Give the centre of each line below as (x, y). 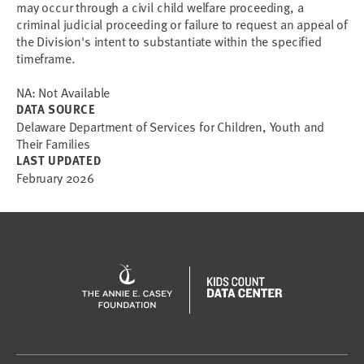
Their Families (53, 143)
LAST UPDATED (59, 160)
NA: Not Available (63, 92)
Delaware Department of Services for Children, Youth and (171, 126)
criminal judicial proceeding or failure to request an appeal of (182, 24)
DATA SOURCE (56, 109)
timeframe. (46, 58)
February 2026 (55, 177)
